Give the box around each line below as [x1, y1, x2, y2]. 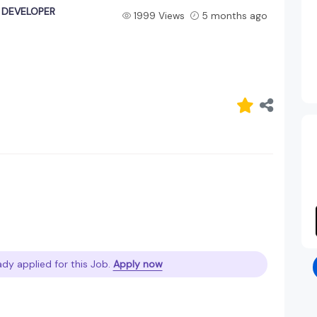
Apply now [113, 257, 163, 270]
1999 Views [133, 9, 185, 22]
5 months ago [201, 9, 267, 22]
